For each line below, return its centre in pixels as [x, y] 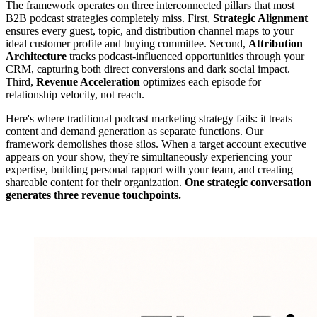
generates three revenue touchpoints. [93, 195]
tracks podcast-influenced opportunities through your [185, 56]
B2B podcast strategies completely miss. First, [109, 18]
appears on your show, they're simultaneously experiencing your [149, 156]
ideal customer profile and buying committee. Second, [127, 43]
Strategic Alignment [260, 18]
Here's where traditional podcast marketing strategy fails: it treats [149, 118]
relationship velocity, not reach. [75, 94]
